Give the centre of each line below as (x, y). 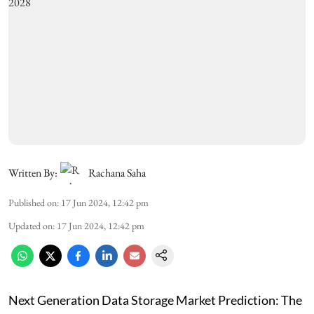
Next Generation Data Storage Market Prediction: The (155, 300)
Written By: (33, 172)
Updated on (30, 225)
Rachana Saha (117, 172)
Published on (33, 202)
